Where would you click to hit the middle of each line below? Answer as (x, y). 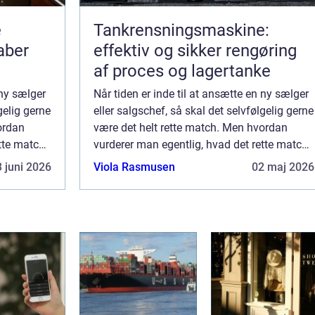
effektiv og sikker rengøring (195, 51)
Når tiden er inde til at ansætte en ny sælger (201, 94)
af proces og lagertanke (182, 71)
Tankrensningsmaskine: (181, 31)
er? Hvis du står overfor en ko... (170, 162)
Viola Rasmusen (134, 167)
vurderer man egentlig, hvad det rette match (201, 145)
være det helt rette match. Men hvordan (191, 128)
